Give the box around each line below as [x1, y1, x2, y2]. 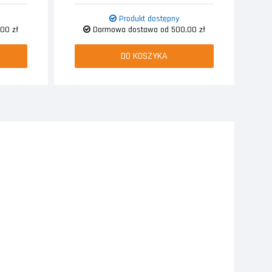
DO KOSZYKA [120, 50, 168, 63]
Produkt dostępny [116, 13, 179, 25]
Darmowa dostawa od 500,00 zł [90, 24, 205, 36]
